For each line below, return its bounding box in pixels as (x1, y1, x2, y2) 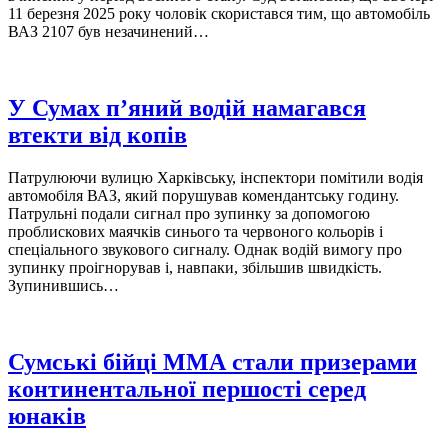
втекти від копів (8, 121, 187, 148)
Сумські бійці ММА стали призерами (8, 348, 417, 375)
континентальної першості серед (8, 375, 366, 402)
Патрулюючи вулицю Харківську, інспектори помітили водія (8, 168, 423, 186)
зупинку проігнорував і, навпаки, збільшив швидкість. (8, 258, 382, 276)
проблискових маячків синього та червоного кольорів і (8, 222, 383, 240)
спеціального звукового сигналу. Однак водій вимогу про (8, 240, 402, 258)
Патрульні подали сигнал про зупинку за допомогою (8, 204, 370, 222)
